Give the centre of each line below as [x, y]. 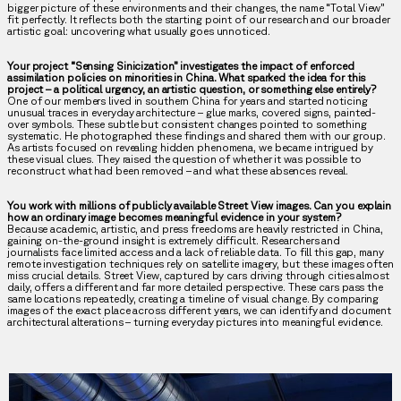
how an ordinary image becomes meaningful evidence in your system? [174, 217]
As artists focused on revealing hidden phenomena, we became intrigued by [190, 147]
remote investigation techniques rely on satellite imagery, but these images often [200, 263]
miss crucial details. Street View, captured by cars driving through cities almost [198, 275]
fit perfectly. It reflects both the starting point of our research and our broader [199, 19]
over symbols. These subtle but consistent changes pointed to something [187, 124]
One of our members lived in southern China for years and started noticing [188, 100]
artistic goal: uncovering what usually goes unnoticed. [139, 30]
